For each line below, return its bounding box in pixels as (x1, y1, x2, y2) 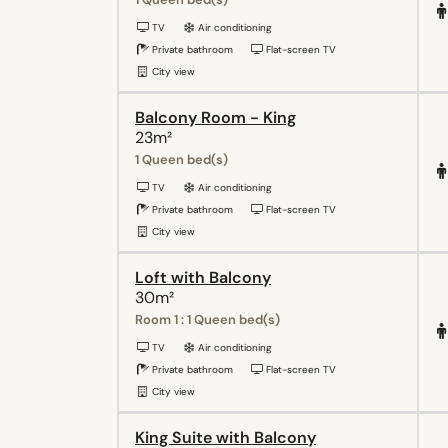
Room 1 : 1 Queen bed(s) (135, 310, 280, 328)
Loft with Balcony (135, 266, 271, 288)
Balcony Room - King (135, 106, 296, 128)
